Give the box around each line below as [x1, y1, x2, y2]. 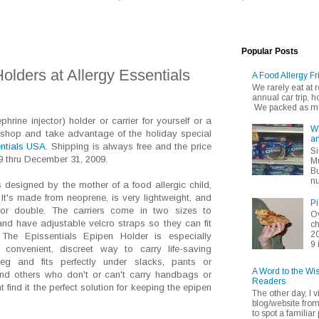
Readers [252, 276, 286, 287]
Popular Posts [241, 46, 298, 56]
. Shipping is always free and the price [46, 141, 212, 152]
